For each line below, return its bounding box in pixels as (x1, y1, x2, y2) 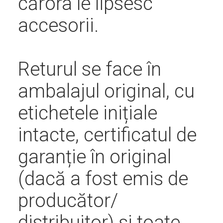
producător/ (17, 189, 118, 212)
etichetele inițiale (17, 102, 157, 124)
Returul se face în (17, 58, 161, 80)
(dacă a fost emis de (17, 167, 188, 190)
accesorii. (17, 14, 99, 36)
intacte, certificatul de (17, 123, 197, 146)
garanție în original (17, 145, 171, 168)
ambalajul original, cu (17, 80, 195, 102)
